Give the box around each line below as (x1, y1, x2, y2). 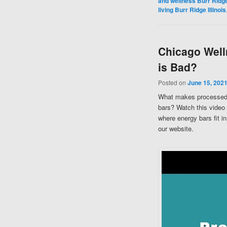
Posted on (158, 78, 187, 87)
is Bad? (158, 59, 197, 75)
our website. (158, 124, 194, 134)
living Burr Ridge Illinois (158, 5, 226, 14)
